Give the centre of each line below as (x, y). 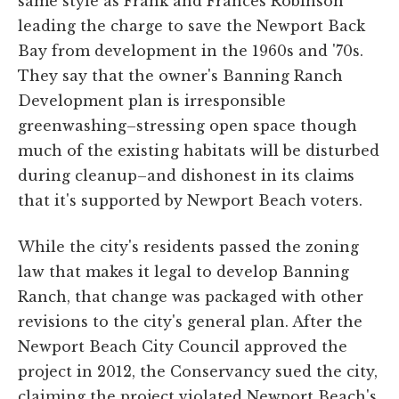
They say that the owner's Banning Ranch (180, 76)
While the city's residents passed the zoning (188, 247)
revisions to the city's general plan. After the (190, 322)
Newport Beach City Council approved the (183, 347)
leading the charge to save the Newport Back (191, 26)
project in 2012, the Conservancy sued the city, (198, 372)
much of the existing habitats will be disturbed (199, 151)
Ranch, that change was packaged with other (191, 297)
